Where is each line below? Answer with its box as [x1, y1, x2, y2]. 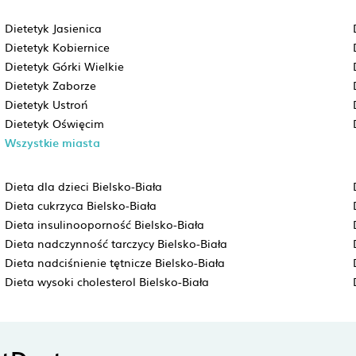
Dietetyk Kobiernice [4, 39, 110, 55]
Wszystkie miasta [4, 134, 100, 151]
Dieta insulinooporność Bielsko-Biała [4, 216, 204, 232]
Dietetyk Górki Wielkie [4, 58, 124, 74]
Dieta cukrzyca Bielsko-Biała [4, 197, 157, 213]
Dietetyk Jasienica [4, 20, 102, 36]
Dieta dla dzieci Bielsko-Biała [4, 178, 162, 194]
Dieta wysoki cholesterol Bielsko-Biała [4, 273, 209, 289]
